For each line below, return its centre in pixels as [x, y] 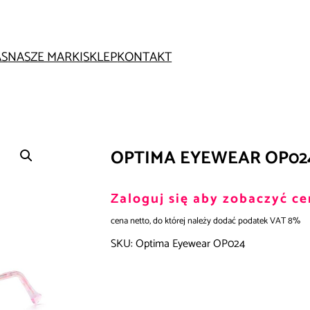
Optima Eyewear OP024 [190, 244]
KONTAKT [145, 57]
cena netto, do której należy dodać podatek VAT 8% [206, 221]
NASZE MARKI [46, 57]
